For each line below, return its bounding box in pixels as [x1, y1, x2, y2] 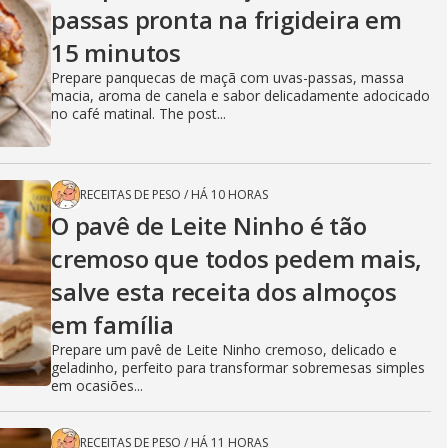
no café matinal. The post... [51, 104, 226, 124]
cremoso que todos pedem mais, [51, 242, 423, 276]
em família [51, 308, 175, 342]
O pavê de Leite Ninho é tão [51, 209, 367, 243]
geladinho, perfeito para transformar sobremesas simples [51, 358, 425, 378]
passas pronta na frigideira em [51, 3, 402, 37]
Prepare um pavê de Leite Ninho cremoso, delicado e [51, 340, 397, 360]
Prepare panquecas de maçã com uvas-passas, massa [51, 68, 404, 88]
